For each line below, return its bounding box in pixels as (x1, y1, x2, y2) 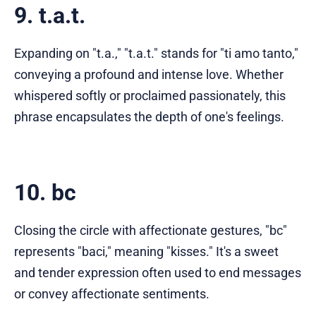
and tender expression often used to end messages (14, 265, 301, 280)
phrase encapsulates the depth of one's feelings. (14, 109, 284, 124)
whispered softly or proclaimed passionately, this (14, 87, 286, 103)
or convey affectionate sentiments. (14, 286, 209, 301)
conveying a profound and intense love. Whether (14, 66, 284, 82)
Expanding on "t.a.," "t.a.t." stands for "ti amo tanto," (14, 45, 298, 61)
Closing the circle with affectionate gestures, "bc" (14, 222, 287, 238)
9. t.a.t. (14, 1, 85, 29)
